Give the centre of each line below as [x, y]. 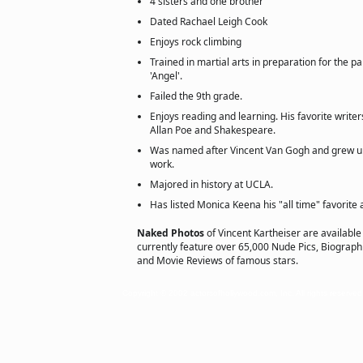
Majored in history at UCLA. [211, 184]
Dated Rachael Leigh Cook [209, 21]
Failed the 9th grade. [196, 96]
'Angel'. [166, 76]
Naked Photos [172, 233]
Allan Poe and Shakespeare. [213, 130]
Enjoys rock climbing [196, 42]
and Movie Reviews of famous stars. [218, 261]
